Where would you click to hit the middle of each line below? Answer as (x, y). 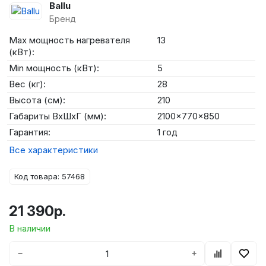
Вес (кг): (27, 84)
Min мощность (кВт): (54, 68)
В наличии (30, 228)
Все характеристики (53, 150)
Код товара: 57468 (50, 176)
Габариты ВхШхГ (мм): (58, 116)
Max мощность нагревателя (69, 40)
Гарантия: (30, 132)
